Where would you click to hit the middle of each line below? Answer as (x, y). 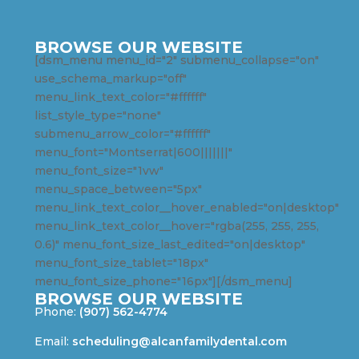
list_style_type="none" (97, 115)
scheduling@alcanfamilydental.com (179, 341)
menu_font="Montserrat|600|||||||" (133, 152)
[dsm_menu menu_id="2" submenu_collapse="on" (176, 60)
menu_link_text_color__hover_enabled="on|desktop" (186, 207)
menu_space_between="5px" (118, 189)
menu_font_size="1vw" (99, 170)
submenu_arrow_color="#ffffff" (122, 133)
